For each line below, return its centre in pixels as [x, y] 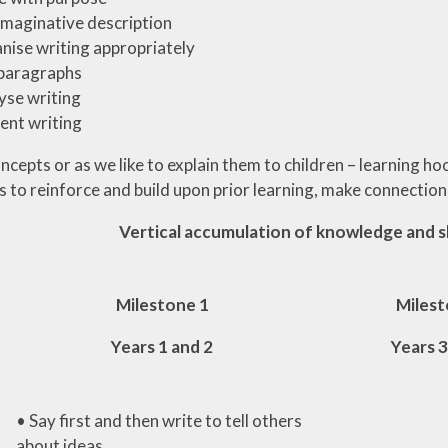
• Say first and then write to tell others [158, 420]
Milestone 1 [162, 304]
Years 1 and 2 [162, 346]
